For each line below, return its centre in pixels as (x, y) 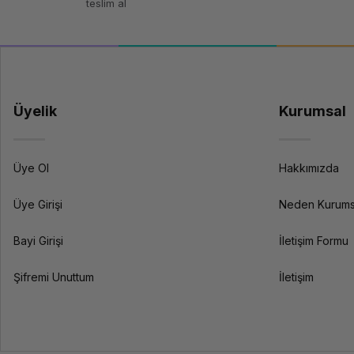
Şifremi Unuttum (54, 277)
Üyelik (35, 111)
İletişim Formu (313, 241)
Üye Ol (31, 168)
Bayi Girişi (38, 241)
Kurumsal (312, 111)
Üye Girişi (38, 204)
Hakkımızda (309, 168)
